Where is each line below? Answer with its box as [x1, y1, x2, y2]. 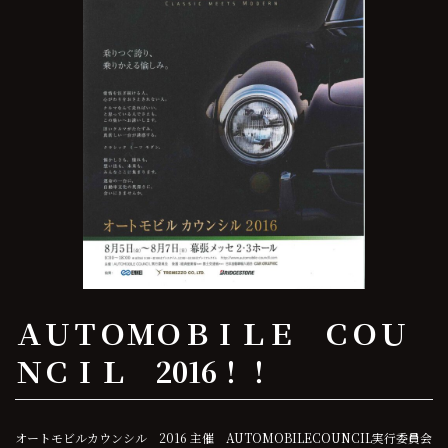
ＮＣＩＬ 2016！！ [15, 351, 273, 392]
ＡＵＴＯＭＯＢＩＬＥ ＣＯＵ [15, 313, 407, 354]
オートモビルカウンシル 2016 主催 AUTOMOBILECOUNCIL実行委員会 [15, 428, 432, 446]
